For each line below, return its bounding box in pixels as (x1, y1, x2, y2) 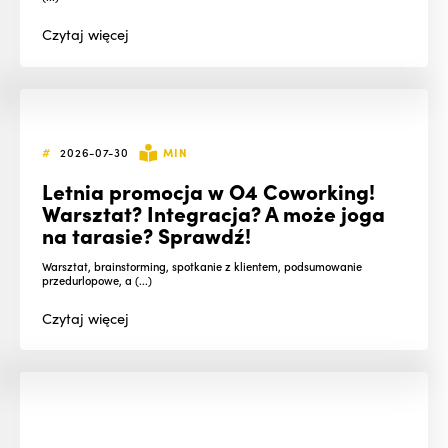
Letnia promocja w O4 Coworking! (42, 176, 376, 206)
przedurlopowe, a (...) (42, 271, 153, 288)
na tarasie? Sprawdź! (42, 220, 252, 250)
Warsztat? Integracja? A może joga (42, 198, 386, 228)
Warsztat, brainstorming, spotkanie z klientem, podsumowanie (42, 257, 363, 274)
